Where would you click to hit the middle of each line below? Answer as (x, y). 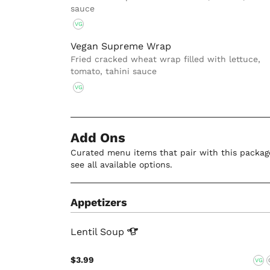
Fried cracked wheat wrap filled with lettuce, (165, 59)
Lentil (85, 231)
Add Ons (98, 137)
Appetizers (99, 202)
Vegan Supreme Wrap (121, 46)
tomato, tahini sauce (114, 71)
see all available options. (121, 164)
